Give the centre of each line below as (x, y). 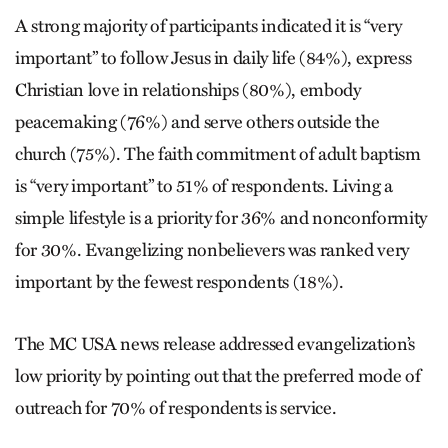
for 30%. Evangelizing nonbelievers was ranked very (212, 250)
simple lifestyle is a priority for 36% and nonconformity (221, 218)
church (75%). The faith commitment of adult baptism (218, 154)
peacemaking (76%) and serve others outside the (197, 122)
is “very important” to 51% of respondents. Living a (204, 186)
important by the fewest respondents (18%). (179, 282)
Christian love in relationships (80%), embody (188, 90)
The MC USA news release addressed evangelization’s (215, 344)
